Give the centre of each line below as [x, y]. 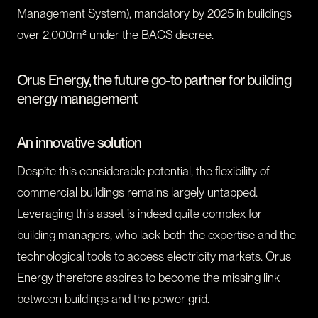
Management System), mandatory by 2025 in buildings [154, 14]
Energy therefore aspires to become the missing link [148, 278]
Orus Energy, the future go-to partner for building [154, 81]
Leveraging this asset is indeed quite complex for [139, 214]
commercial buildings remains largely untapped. [137, 193]
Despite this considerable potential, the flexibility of [143, 171]
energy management [77, 99]
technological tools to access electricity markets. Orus [154, 257]
